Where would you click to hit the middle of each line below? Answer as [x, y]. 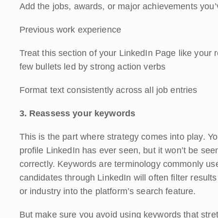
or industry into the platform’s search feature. [108, 191]
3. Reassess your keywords [77, 113]
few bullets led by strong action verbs [92, 66]
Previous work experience [70, 29]
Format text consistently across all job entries [108, 90]
